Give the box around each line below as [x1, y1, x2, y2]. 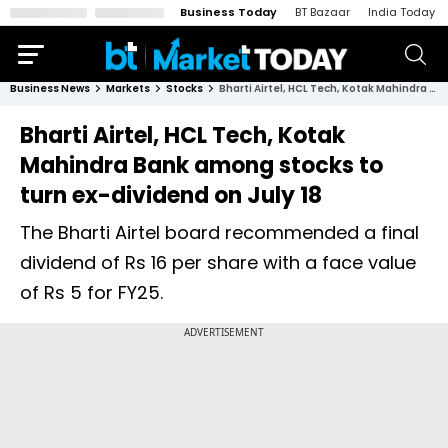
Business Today [180, 4, 277, 20]
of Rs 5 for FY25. [20, 280, 163, 305]
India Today [368, 4, 435, 20]
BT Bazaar [295, 4, 350, 20]
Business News [10, 81, 90, 96]
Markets [106, 81, 150, 96]
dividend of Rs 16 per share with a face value [20, 250, 416, 275]
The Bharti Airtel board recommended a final [20, 220, 419, 245]
